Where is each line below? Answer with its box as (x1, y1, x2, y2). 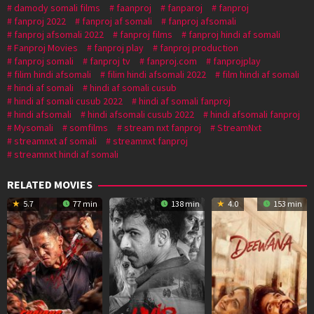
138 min (169, 198, 200, 209)
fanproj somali (14, 54, 74, 67)
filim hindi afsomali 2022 (107, 67, 206, 81)
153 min (271, 198, 302, 209)
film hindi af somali (222, 67, 299, 81)
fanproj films (120, 27, 172, 41)
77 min (71, 198, 97, 209)
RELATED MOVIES (7, 177, 93, 191)
